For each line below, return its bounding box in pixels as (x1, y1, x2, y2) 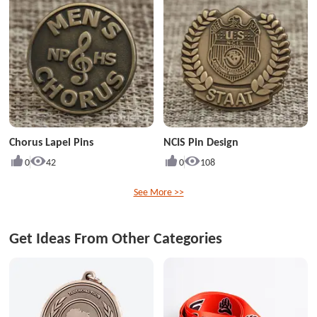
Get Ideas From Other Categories (9, 229, 223, 248)
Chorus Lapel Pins (9, 134, 94, 149)
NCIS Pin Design (163, 134, 238, 149)
